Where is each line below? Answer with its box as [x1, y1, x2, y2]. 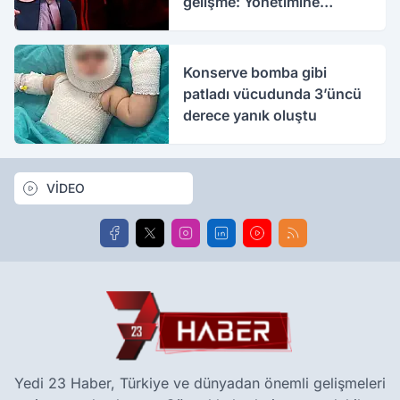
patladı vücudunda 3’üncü [183, 85, 362, 104]
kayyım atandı [183, 14, 279, 33]
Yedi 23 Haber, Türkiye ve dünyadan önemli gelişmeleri [14, 373, 386, 392]
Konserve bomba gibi [183, 63, 328, 82]
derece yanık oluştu [183, 106, 318, 125]
